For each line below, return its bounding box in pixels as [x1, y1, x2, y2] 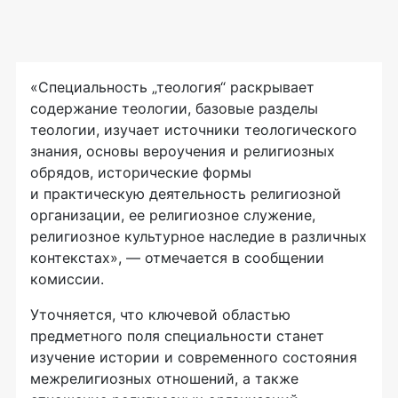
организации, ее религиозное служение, [30, 206, 315, 224]
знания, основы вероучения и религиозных [30, 142, 335, 160]
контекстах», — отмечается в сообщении [30, 249, 324, 267]
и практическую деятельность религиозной [30, 185, 341, 203]
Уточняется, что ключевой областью [30, 306, 291, 323]
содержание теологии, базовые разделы [30, 99, 318, 117]
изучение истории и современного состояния [30, 348, 357, 366]
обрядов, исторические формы [30, 163, 251, 181]
